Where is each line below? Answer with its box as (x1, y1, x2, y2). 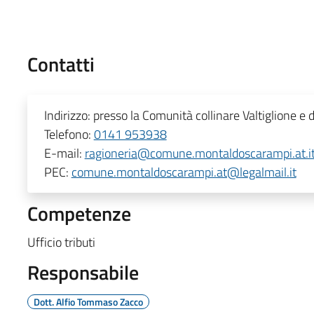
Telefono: (43, 124, 94, 144)
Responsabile (27, 257, 139, 287)
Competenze (27, 198, 131, 228)
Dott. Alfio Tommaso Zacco (33, 294, 143, 309)
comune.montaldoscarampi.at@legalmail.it (71, 162, 296, 182)
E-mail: (43, 143, 85, 163)
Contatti (27, 48, 95, 79)
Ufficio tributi (27, 232, 95, 252)
